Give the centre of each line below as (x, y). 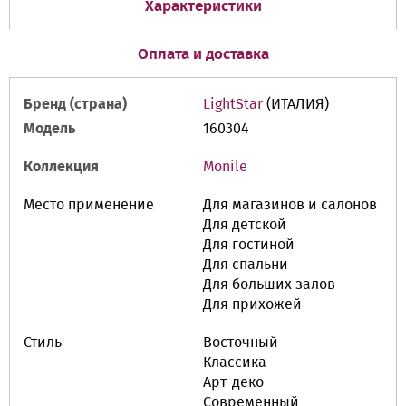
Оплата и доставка (203, 54)
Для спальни (246, 265)
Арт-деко (233, 382)
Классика (235, 362)
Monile (225, 167)
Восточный (241, 343)
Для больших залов (269, 285)
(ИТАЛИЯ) (296, 104)
